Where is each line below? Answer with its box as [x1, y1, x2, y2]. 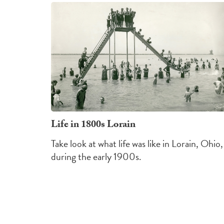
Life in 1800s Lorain [51, 116, 135, 134]
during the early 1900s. [51, 148, 141, 164]
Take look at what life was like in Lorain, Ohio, [51, 135, 223, 151]
